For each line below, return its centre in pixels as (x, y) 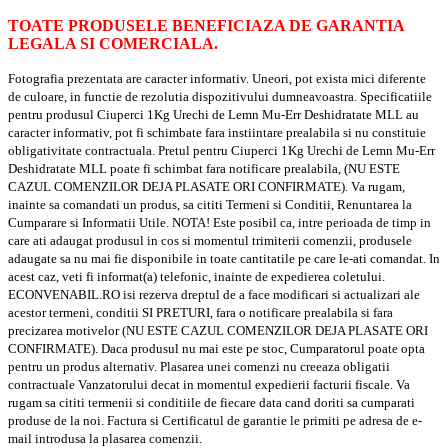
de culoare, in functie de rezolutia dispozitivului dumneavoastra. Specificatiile (220, 97)
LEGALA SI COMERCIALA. (113, 44)
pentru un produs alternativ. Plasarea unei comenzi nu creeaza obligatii (199, 367)
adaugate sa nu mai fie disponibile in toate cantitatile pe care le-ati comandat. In (224, 259)
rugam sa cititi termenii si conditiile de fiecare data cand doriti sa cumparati (211, 403)
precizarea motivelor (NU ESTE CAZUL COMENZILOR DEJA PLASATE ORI (218, 331)
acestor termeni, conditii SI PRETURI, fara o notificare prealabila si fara (200, 313)
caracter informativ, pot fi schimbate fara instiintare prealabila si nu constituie (217, 133)
